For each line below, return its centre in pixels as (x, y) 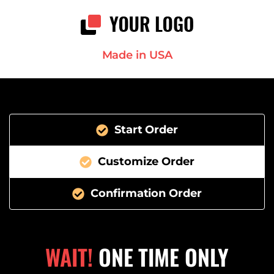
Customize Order (146, 161)
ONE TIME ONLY (161, 257)
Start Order (146, 130)
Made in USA (137, 55)
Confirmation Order (146, 193)
